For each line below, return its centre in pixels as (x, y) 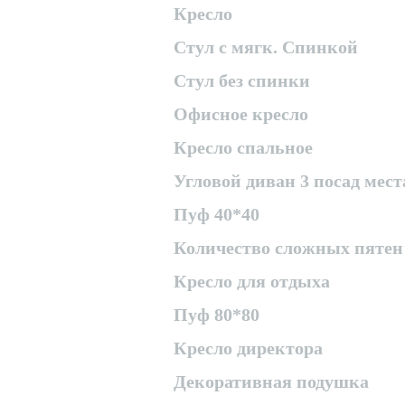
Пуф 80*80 (217, 315)
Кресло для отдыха (252, 281)
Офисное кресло (241, 114)
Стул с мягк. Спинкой (266, 47)
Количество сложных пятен (288, 248)
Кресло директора (248, 348)
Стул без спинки (242, 80)
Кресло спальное (243, 147)
